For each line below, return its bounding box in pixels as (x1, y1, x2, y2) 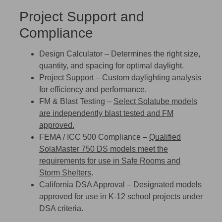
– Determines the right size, (103, 49, 200, 58)
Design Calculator (39, 49, 103, 58)
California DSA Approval (39, 180, 125, 189)
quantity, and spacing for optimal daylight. (39, 61, 184, 70)
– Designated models (125, 180, 202, 189)
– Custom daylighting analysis (94, 73, 201, 82)
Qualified (149, 132, 181, 141)
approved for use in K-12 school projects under (39, 192, 203, 201)
